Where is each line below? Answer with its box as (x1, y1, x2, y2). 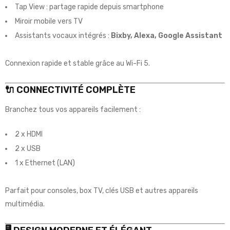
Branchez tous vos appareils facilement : (5, 105, 141, 114)
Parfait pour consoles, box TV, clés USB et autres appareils (5, 186, 198, 195)
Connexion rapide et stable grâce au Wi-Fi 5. (5, 59, 150, 68)
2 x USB (15, 144, 41, 153)
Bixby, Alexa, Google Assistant (111, 31, 222, 40)
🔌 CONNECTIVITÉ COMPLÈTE (5, 84, 136, 95)
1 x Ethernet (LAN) (15, 158, 75, 167)
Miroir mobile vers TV (15, 16, 83, 26)
